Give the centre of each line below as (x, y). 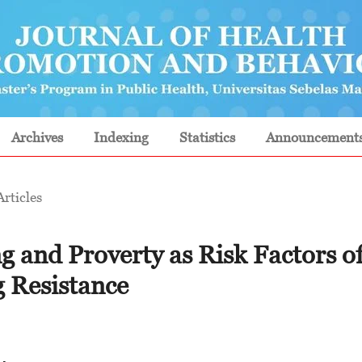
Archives (38, 137)
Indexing (122, 137)
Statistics (208, 137)
